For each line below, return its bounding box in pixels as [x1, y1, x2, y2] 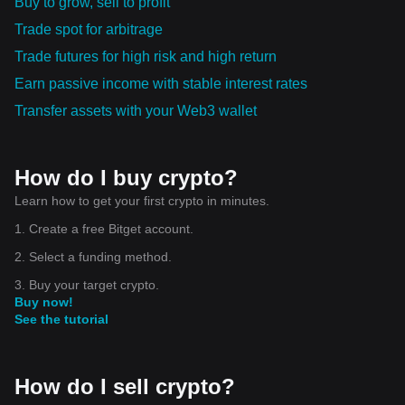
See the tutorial [14, 311, 108, 326]
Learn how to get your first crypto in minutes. [14, 193, 269, 208]
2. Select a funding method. [14, 249, 172, 264]
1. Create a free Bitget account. [14, 221, 193, 236]
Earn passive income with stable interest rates [14, 75, 307, 91]
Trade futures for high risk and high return [14, 48, 277, 64]
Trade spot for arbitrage [14, 21, 163, 37]
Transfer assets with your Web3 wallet [14, 102, 257, 118]
